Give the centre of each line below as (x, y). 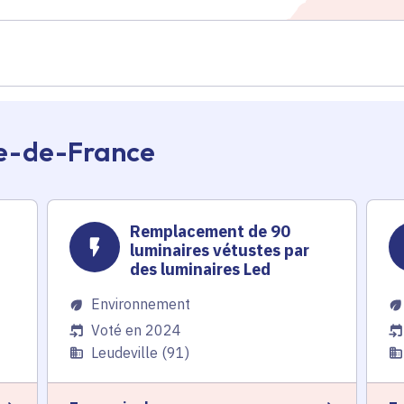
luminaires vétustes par (220, 251)
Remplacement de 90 (211, 232)
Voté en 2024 (136, 331)
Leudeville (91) (140, 353)
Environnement (141, 304)
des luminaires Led (201, 270)
